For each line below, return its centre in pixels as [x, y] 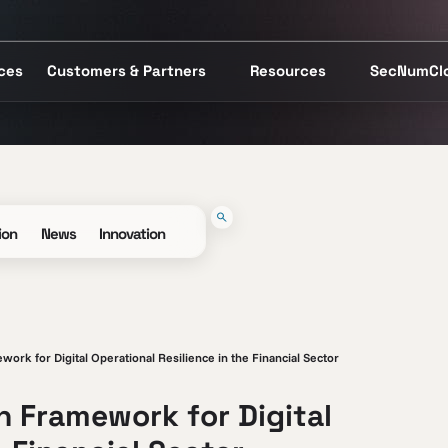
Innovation [132, 233]
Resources [288, 70]
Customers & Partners [126, 70]
